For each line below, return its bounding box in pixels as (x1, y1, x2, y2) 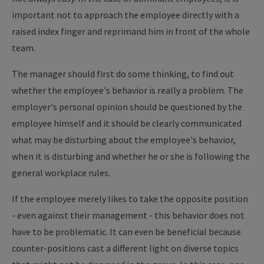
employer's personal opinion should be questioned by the (12, 101, 242, 113)
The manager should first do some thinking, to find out (12, 68, 234, 80)
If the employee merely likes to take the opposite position (12, 193, 248, 204)
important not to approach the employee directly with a (12, 9, 239, 21)
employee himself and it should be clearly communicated (12, 117, 242, 129)
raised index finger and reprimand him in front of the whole (12, 25, 250, 37)
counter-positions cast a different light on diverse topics (12, 242, 239, 254)
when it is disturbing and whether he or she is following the (12, 150, 250, 162)
